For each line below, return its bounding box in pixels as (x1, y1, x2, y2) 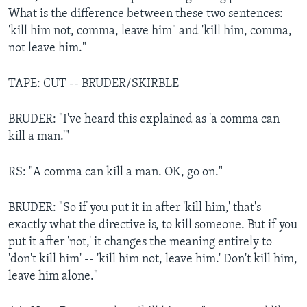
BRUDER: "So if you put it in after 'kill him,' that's (8, 201, 261, 214)
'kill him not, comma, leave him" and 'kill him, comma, (8, 24, 292, 38)
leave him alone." (8, 269, 98, 283)
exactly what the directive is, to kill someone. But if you (8, 218, 297, 232)
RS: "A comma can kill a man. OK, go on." (8, 165, 223, 179)
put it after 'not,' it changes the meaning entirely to (8, 235, 272, 249)
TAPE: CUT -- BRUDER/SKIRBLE (8, 77, 179, 90)
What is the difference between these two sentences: (8, 7, 283, 21)
